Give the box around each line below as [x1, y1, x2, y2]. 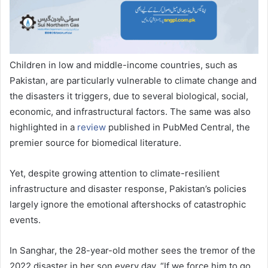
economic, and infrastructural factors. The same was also [10, 106, 251, 118]
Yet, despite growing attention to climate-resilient [10, 167, 220, 179]
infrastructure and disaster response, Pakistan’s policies [10, 183, 246, 195]
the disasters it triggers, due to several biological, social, [10, 90, 248, 102]
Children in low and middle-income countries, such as [10, 59, 237, 71]
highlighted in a [10, 121, 77, 133]
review [77, 121, 106, 133]
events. [10, 214, 41, 226]
